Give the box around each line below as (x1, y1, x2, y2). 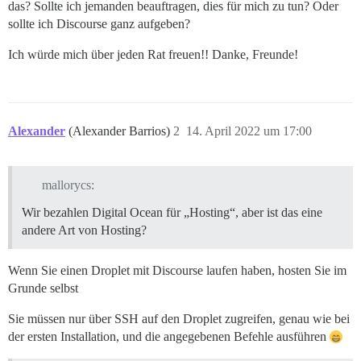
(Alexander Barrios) (68, 124, 173, 138)
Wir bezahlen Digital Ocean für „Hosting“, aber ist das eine (22, 205, 322, 219)
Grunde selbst (8, 280, 78, 295)
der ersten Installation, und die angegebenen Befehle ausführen (8, 329, 330, 343)
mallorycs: (41, 177, 94, 192)
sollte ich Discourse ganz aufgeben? (8, 17, 190, 31)
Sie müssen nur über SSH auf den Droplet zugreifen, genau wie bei (8, 311, 350, 326)
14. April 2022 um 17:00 (186, 124, 312, 138)
